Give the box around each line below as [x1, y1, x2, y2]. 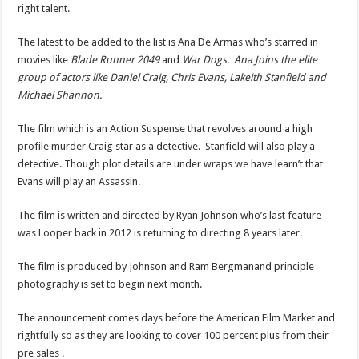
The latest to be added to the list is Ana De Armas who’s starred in [18, 35, 319, 48]
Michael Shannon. [18, 88, 103, 101]
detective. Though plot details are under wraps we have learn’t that [18, 157, 324, 170]
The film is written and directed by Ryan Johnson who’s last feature [18, 208, 322, 221]
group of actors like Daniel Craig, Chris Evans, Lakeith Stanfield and [18, 71, 327, 83]
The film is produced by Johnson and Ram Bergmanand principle [18, 260, 315, 272]
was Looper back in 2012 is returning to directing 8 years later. [18, 226, 303, 239]
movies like [18, 53, 71, 66]
